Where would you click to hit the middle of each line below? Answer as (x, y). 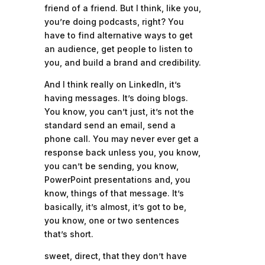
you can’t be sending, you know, (111, 166)
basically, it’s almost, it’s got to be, (115, 207)
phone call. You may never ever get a (121, 139)
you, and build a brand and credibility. (122, 62)
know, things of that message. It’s (114, 193)
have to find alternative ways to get (118, 35)
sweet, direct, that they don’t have (115, 256)
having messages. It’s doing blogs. (116, 98)
